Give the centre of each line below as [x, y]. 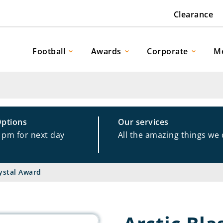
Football [49, 51]
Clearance [193, 15]
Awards [106, 51]
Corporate [167, 51]
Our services [143, 122]
